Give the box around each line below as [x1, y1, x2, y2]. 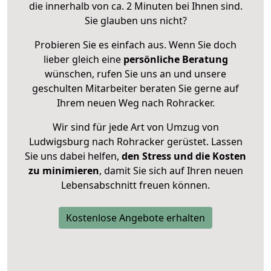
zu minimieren [28, 164, 99, 178]
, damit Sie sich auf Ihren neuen [99, 164, 243, 178]
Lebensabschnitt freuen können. [61, 178, 210, 192]
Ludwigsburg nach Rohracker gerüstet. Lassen [28, 135, 243, 149]
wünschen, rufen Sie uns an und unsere [45, 67, 226, 81]
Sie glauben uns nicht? [84, 14, 187, 28]
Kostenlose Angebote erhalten [66, 211, 205, 225]
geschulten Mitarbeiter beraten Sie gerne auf [32, 82, 239, 96]
